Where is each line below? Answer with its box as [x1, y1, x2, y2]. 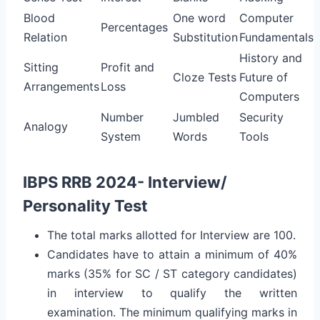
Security [239, 109, 284, 124]
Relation [24, 29, 67, 44]
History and [239, 50, 302, 65]
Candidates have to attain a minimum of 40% [47, 246, 297, 261]
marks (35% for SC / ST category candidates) [47, 266, 297, 281]
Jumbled [173, 109, 219, 124]
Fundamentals [239, 29, 314, 44]
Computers [239, 89, 299, 104]
